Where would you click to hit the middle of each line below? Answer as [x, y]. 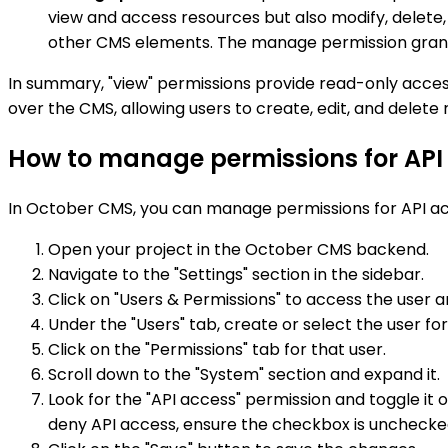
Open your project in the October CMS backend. [238, 249]
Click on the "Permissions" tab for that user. [217, 349]
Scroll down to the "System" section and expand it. [244, 374]
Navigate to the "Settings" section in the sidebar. [236, 274]
